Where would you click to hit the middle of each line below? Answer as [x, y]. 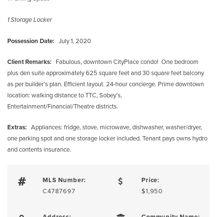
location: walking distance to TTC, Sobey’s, [65, 95]
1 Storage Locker [30, 20]
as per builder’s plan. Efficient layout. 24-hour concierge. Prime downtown [106, 84]
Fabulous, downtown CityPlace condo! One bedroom [125, 62]
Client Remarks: [29, 62]
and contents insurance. [39, 149]
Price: [150, 180]
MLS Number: [64, 180]
